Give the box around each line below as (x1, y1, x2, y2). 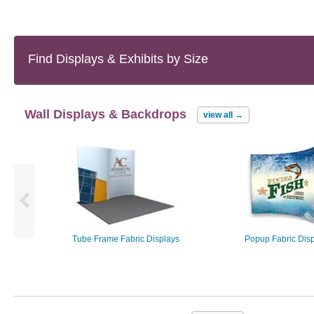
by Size (167, 52, 208, 66)
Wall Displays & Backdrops (25, 107, 186, 121)
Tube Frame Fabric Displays (72, 234, 179, 245)
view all (203, 110, 235, 120)
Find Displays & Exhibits (28, 52, 167, 66)
